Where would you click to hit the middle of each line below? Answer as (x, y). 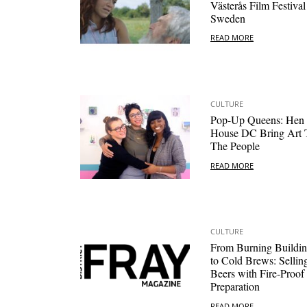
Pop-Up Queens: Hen (257, 120)
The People (235, 146)
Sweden (228, 19)
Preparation (235, 286)
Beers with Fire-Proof (257, 273)
